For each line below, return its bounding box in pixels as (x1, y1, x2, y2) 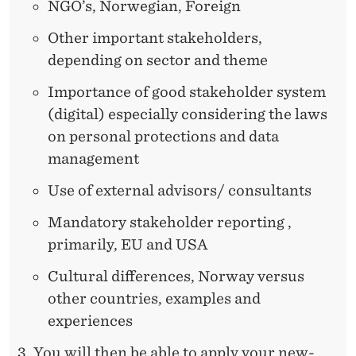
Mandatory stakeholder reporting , (48, 213, 292, 230)
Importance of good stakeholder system (48, 83, 326, 100)
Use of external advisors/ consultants (48, 181, 311, 199)
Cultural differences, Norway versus (48, 267, 304, 284)
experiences (48, 311, 133, 329)
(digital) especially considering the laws (48, 105, 327, 122)
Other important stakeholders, (48, 29, 262, 46)
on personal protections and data (48, 127, 279, 145)
